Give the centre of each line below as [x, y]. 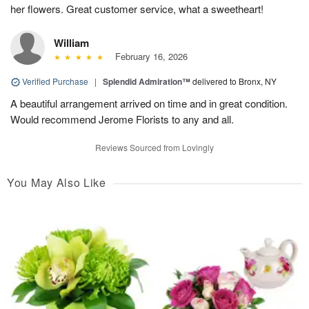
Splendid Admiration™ [147, 81]
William [71, 42]
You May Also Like [57, 182]
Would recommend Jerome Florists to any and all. [122, 119]
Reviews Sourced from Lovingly [154, 147]
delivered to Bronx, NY [235, 81]
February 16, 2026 [148, 56]
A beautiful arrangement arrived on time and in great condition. [149, 103]
